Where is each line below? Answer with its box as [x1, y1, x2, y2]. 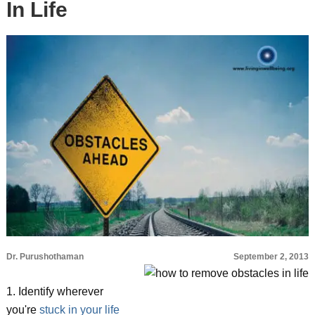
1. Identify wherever [6, 285, 103, 297]
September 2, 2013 [233, 252, 309, 262]
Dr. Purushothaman [6, 252, 84, 262]
